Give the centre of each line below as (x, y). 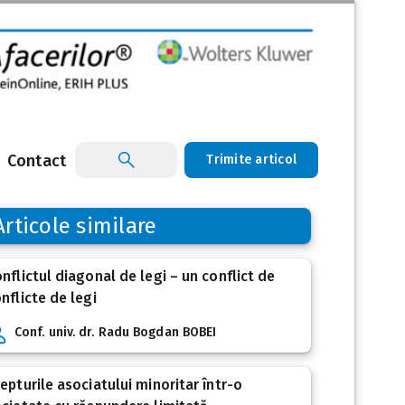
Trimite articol (251, 160)
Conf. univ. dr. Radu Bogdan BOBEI (116, 333)
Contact (37, 161)
